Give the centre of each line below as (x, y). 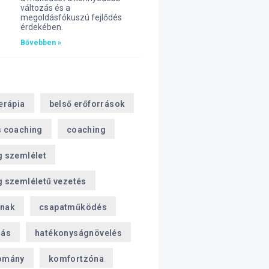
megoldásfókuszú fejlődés (71, 17)
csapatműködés (73, 207)
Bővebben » (41, 43)
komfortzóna (76, 259)
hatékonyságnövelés (78, 233)
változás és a (45, 8)
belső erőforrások (87, 104)
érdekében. (41, 27)
